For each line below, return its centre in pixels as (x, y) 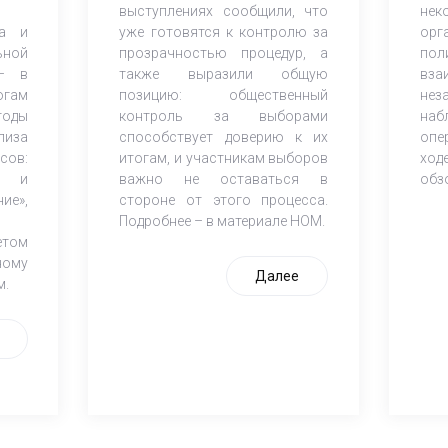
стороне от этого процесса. (224, 199)
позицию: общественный (224, 94)
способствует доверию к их (224, 136)
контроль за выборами (224, 115)
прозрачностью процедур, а (224, 52)
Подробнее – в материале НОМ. (222, 220)
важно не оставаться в (224, 178)
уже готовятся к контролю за (224, 31)
